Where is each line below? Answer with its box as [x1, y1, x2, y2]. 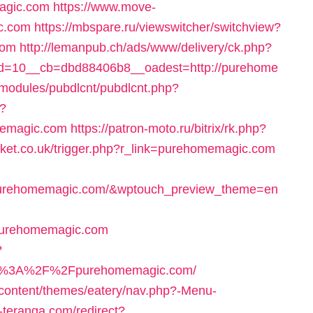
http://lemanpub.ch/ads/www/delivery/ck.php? [20, 41, 272, 54]
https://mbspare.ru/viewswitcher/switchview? [34, 20, 281, 34]
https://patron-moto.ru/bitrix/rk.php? [71, 122, 266, 136]
